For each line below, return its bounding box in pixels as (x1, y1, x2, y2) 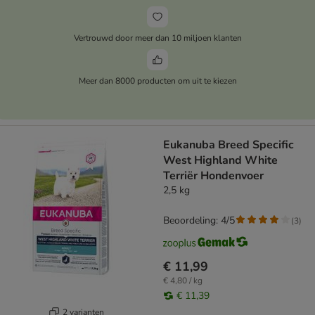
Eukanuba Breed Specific (163, 137, 294, 153)
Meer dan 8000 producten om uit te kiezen (78, 75, 237, 86)
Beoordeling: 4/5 (163, 214, 235, 228)
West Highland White (163, 153, 278, 169)
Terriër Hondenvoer (163, 168, 264, 184)
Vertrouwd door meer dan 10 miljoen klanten (73, 32, 242, 44)
